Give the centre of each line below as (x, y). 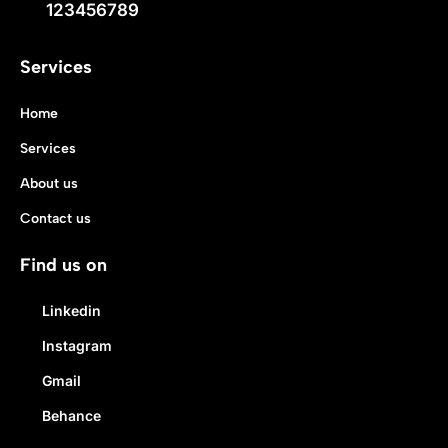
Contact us (55, 218)
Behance (71, 415)
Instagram (76, 345)
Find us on (63, 264)
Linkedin (71, 310)
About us (49, 183)
